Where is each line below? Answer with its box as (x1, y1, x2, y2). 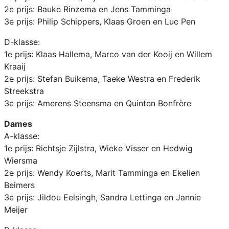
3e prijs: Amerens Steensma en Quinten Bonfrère (4, 98, 191, 109)
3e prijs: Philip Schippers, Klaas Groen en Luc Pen (4, 16, 195, 27)
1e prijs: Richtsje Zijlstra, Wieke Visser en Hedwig (4, 143, 193, 154)
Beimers (4, 180, 35, 191)
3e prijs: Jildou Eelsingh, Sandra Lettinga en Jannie (4, 192, 201, 203)
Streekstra (4, 86, 44, 97)
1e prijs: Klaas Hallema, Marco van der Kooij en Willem (4, 49, 212, 60)
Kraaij (4, 61, 26, 72)
